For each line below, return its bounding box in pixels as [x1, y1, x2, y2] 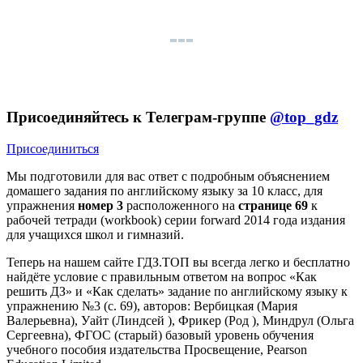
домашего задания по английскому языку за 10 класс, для [6, 183, 322, 198]
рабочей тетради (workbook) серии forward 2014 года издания [6, 212, 345, 227]
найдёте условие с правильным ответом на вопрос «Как [6, 269, 317, 284]
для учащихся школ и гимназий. [6, 227, 184, 241]
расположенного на [123, 198, 238, 212]
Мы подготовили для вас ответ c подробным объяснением [6, 169, 330, 183]
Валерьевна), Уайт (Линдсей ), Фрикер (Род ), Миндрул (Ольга [6, 313, 354, 327]
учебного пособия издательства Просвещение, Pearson [6, 342, 307, 357]
